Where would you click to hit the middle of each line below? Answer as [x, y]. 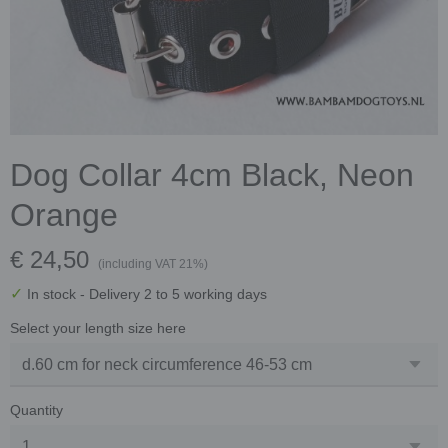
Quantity [36, 409]
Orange [64, 214]
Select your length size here [98, 327]
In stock [51, 293]
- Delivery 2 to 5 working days [173, 293]
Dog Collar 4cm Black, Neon [212, 174]
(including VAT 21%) [153, 263]
